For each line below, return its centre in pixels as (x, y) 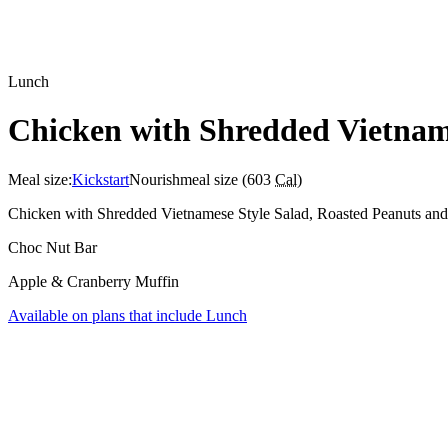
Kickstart (100, 179)
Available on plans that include (107, 315)
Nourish (154, 179)
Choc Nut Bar (52, 247)
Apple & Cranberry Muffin (93, 281)
